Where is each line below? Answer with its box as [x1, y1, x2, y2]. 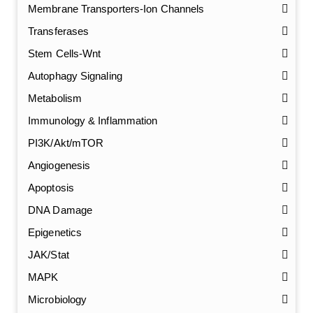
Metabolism [28, 92, 82, 104]
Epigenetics [28, 226, 82, 238]
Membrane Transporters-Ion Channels [28, 2, 205, 15]
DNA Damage [28, 203, 92, 216]
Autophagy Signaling [28, 69, 122, 82]
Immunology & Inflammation [28, 114, 158, 126]
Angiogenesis [28, 159, 91, 171]
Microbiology [28, 293, 87, 305]
